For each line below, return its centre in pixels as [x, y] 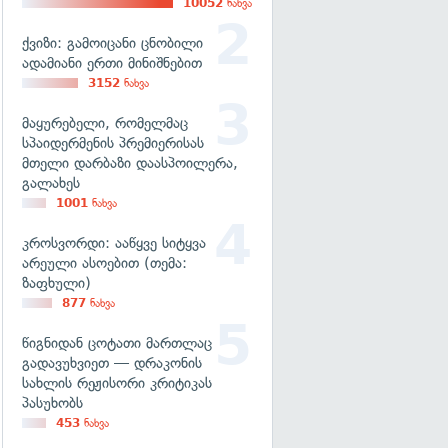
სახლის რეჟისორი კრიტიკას [117, 383]
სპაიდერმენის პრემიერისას [113, 143]
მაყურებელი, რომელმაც [105, 123]
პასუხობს [52, 403]
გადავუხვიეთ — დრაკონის [112, 363]
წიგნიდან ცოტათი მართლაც [117, 343]
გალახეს [51, 183]
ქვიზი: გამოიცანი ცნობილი [112, 43]
